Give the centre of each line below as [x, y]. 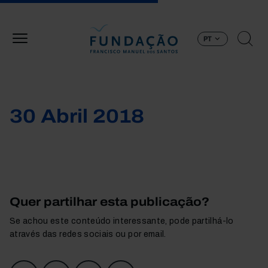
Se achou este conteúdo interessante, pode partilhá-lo [122, 221]
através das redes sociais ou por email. [88, 234]
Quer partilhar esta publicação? [109, 202]
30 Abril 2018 [77, 116]
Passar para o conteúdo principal [199, 7]
